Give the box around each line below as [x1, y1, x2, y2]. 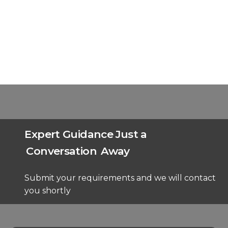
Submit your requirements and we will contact [24, 173, 216, 183]
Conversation [26, 145, 97, 158]
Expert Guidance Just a [24, 128, 147, 141]
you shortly [24, 186, 71, 196]
